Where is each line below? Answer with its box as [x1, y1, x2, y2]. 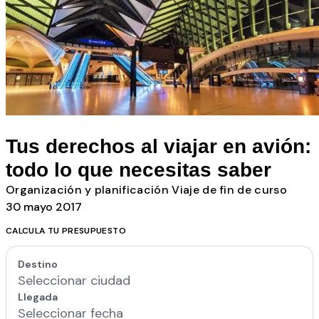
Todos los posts [17, 118, 104, 135]
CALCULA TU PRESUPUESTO [6, 224, 126, 236]
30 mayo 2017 [6, 199, 82, 214]
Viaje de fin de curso [172, 182, 288, 197]
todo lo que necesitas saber [6, 158, 271, 181]
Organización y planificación [6, 182, 172, 197]
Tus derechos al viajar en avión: [6, 135, 311, 157]
